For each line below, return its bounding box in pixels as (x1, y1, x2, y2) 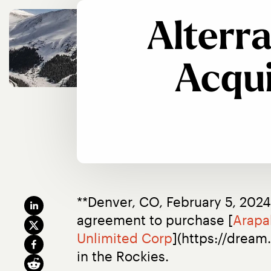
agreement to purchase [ (77, 212, 233, 227)
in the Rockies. (77, 248, 169, 264)
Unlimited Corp (77, 230, 172, 246)
